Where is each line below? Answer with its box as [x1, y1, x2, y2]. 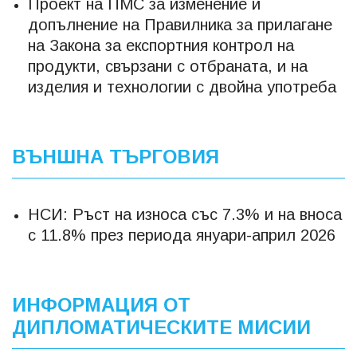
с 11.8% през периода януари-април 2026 [28, 226, 335, 244]
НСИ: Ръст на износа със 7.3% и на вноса [28, 206, 342, 223]
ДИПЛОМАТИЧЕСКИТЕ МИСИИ [12, 316, 311, 338]
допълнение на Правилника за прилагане [28, 16, 332, 33]
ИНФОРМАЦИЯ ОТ [12, 294, 190, 316]
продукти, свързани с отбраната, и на [28, 57, 308, 75]
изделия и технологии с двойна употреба [28, 78, 336, 96]
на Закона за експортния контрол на [28, 37, 294, 54]
